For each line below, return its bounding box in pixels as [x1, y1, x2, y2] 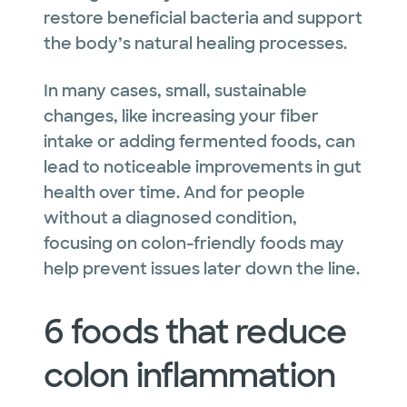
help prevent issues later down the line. [44, 257, 360, 280]
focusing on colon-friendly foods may [44, 232, 344, 254]
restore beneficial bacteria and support [44, 6, 362, 29]
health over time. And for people [44, 181, 305, 203]
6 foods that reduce [44, 310, 346, 353]
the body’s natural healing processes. [44, 32, 347, 55]
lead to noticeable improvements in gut [44, 155, 362, 178]
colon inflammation [44, 353, 335, 397]
